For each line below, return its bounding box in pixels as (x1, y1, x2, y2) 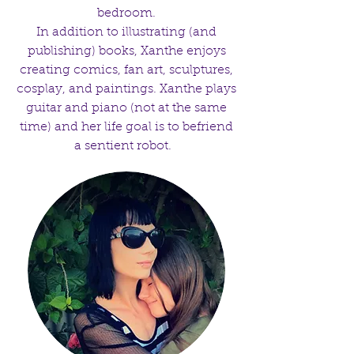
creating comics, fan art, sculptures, (20, 64, 233, 77)
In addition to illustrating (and (36, 26, 217, 39)
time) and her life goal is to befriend (20, 121, 233, 134)
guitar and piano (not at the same (26, 102, 227, 115)
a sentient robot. (74, 140, 179, 153)
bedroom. (97, 7, 156, 20)
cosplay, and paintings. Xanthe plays (17, 83, 236, 96)
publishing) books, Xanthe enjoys (27, 45, 226, 58)
